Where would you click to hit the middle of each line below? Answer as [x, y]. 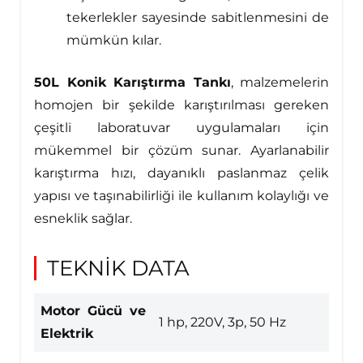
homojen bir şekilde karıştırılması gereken [181, 105]
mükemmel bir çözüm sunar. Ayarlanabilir [181, 151]
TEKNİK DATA [118, 268]
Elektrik [67, 333]
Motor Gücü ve [93, 310]
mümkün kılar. [114, 41]
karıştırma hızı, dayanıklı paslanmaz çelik [181, 173]
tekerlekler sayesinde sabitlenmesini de [198, 18]
